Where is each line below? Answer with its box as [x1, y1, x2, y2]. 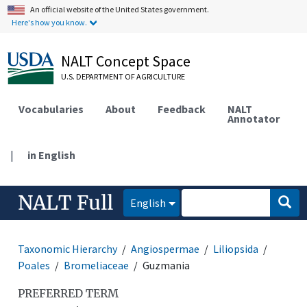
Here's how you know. [12, 17, 88, 27]
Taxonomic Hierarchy [18, 241, 118, 256]
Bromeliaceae [64, 258, 130, 272]
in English [27, 147, 76, 162]
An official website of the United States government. [30, 4, 210, 14]
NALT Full [18, 190, 114, 215]
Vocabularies [19, 101, 84, 116]
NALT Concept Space [61, 51, 191, 71]
